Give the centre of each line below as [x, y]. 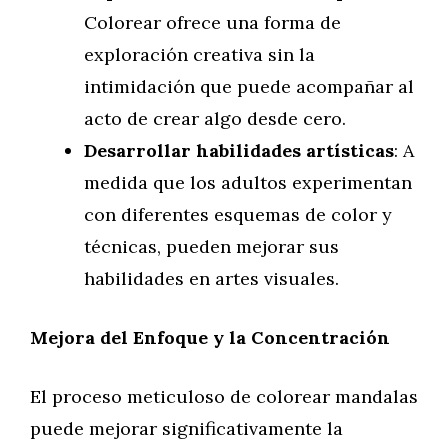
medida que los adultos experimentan [248, 182]
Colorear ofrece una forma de [212, 22]
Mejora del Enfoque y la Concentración [210, 337]
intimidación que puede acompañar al [249, 86]
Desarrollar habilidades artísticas [239, 150]
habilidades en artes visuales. [211, 278]
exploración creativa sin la [199, 54]
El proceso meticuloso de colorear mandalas [224, 396]
